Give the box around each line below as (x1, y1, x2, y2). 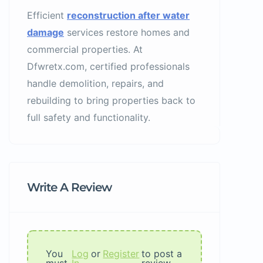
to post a (141, 248, 183, 259)
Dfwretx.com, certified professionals (27, 60, 190, 72)
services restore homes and (64, 26, 190, 38)
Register (103, 248, 140, 259)
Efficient (27, 9, 67, 21)
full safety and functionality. (27, 112, 150, 123)
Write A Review (27, 180, 112, 194)
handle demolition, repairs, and (27, 77, 164, 89)
